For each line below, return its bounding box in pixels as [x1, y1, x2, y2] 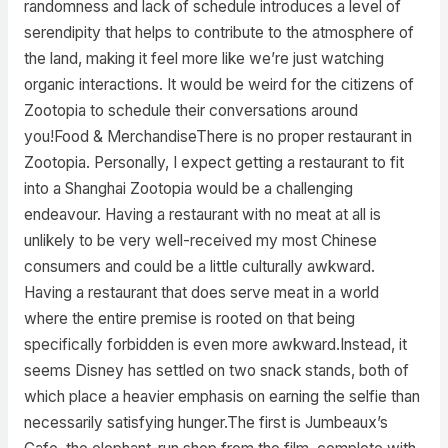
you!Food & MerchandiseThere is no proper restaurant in [23, 126, 412, 146]
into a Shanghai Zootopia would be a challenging [23, 178, 353, 198]
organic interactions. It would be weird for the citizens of [23, 74, 414, 94]
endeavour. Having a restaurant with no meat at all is [23, 204, 381, 224]
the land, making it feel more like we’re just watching [23, 48, 384, 68]
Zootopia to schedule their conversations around [23, 100, 358, 120]
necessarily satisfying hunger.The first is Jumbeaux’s [23, 412, 388, 432]
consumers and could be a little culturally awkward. [23, 256, 375, 276]
